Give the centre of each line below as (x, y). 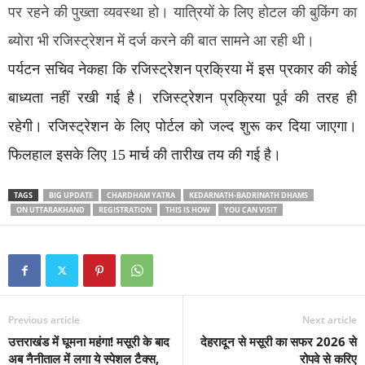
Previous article (44, 320)
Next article (330, 320)
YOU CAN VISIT (251, 210)
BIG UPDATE (71, 195)
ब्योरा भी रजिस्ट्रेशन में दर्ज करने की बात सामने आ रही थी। (161, 41)
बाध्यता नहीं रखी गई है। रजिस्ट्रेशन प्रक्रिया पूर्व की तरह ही (182, 98)
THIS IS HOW (188, 210)
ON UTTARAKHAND (51, 210)
